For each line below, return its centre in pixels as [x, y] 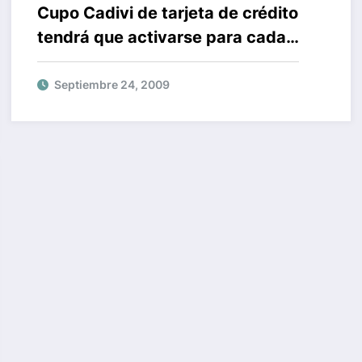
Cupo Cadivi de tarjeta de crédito [167, 13]
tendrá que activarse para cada [161, 37]
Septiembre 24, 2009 [112, 84]
